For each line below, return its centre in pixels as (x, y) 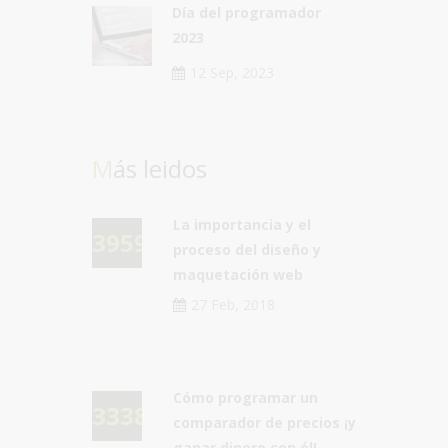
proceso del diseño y (246, 249)
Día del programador (246, 12)
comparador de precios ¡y (264, 422)
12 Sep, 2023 (231, 72)
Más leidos (159, 168)
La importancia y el (241, 224)
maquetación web (237, 274)
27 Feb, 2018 (232, 304)
